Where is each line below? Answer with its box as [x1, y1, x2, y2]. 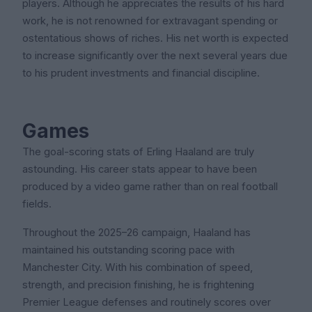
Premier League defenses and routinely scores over [22, 296, 271, 309]
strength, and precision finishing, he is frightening [22, 279, 254, 292]
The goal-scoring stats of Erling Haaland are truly [22, 146, 254, 159]
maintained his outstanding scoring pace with [22, 244, 235, 257]
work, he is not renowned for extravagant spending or [22, 15, 278, 28]
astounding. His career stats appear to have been [22, 163, 257, 176]
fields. [22, 198, 52, 211]
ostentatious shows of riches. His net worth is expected [22, 32, 288, 45]
